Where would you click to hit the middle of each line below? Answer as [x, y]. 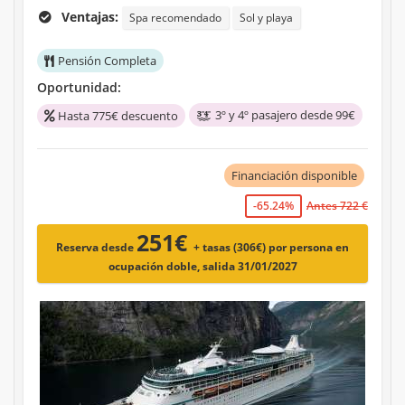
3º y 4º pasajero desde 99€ [285, 115]
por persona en [309, 248]
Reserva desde [96, 248]
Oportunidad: [79, 88]
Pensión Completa [107, 61]
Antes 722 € [337, 206]
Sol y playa [267, 18]
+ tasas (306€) [231, 248]
